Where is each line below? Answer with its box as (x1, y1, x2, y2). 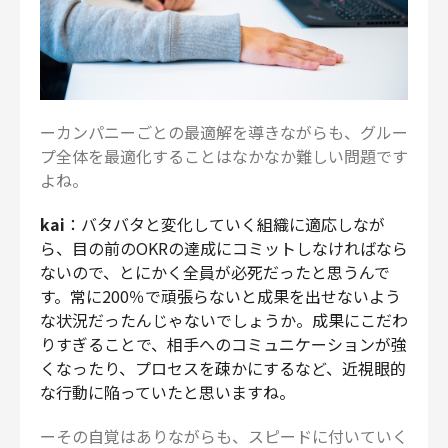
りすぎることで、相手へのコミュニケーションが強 (40, 332, 407, 357)
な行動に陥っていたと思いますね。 (40, 380, 295, 405)
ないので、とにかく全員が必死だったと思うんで (40, 260, 390, 285)
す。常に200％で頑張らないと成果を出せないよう (40, 284, 401, 309)
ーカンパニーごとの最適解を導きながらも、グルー (40, 120, 408, 145)
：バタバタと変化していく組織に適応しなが (65, 212, 385, 237)
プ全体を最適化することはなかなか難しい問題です (40, 144, 408, 169)
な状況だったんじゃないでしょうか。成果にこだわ (40, 308, 408, 333)
